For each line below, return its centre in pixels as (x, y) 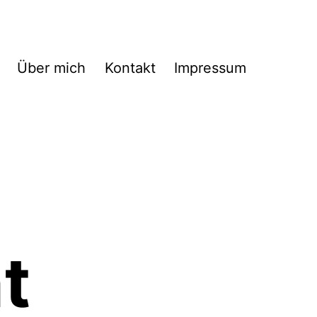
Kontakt (130, 68)
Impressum (210, 68)
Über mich (52, 68)
